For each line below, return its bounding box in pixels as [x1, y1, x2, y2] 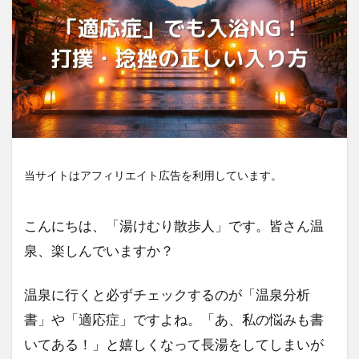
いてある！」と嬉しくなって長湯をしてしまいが [24, 336, 324, 353]
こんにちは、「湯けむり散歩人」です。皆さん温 [24, 217, 324, 235]
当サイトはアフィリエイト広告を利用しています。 [24, 168, 282, 183]
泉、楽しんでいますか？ [24, 242, 174, 260]
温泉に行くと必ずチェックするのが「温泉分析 [24, 286, 310, 304]
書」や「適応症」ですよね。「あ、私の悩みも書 [24, 311, 324, 329]
